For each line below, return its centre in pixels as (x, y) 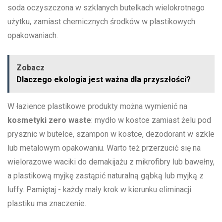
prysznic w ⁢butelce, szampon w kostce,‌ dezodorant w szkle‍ (111, 134)
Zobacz (30, 68)
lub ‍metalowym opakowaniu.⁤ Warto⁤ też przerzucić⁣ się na (104, 148)
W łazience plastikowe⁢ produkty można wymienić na (97, 107)
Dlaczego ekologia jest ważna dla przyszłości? (104, 80)
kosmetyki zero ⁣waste (49, 120)
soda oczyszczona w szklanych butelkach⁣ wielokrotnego (106, 8)
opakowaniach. (33, 36)
